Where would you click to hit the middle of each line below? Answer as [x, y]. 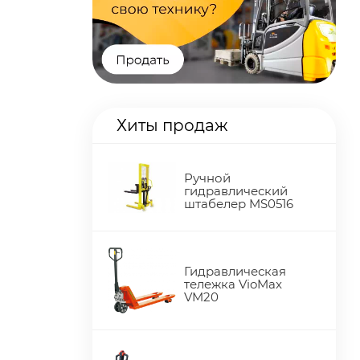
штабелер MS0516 [239, 204]
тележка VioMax [233, 284]
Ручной [208, 178]
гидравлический [236, 191]
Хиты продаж [172, 126]
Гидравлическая [235, 272]
